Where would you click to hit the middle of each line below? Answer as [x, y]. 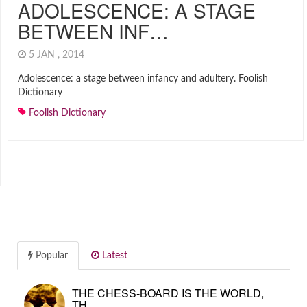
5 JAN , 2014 [58, 55]
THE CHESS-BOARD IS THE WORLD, [168, 293]
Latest [113, 256]
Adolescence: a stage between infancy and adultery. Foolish [143, 79]
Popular [50, 256]
